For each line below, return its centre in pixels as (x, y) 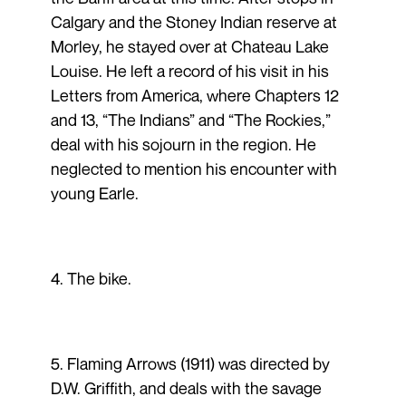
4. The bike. (91, 278)
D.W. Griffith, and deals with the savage (186, 387)
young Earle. (94, 193)
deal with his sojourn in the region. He (183, 144)
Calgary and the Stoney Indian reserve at (193, 21)
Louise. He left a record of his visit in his (189, 70)
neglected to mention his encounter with (193, 168)
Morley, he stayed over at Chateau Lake (189, 46)
